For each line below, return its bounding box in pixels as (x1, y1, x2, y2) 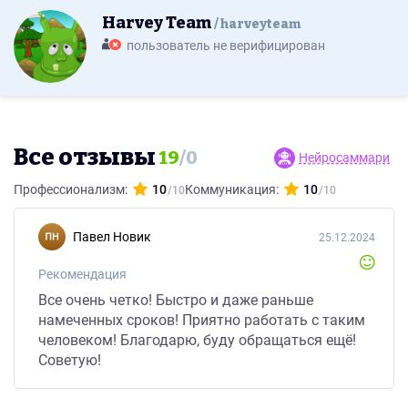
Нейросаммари (299, 150, 390, 165)
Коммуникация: (185, 182, 279, 197)
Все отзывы (14, 143, 156, 171)
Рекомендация (38, 267, 127, 281)
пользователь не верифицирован (127, 38, 325, 53)
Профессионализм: (14, 182, 127, 197)
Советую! (38, 352, 101, 369)
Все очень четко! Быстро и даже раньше (38, 291, 313, 309)
